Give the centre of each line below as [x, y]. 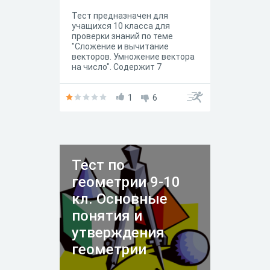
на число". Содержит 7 [117, 67]
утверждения [118, 233]
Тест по [98, 165]
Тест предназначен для [120, 16]
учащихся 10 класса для [121, 26]
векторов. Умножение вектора [133, 57]
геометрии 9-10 [126, 182]
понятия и [107, 216]
